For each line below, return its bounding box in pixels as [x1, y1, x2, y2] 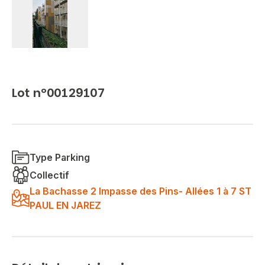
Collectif [30, 169, 69, 181]
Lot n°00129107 [12, 84, 105, 101]
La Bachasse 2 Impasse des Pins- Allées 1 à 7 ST [30, 185, 251, 197]
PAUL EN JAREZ [30, 199, 101, 211]
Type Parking [30, 151, 90, 163]
